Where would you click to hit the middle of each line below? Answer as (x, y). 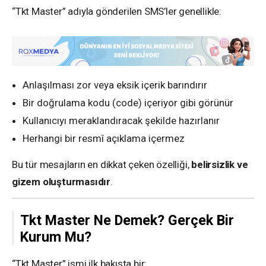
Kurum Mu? (56, 237)
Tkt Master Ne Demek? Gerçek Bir (127, 221)
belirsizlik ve (220, 165)
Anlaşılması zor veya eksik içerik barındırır (115, 85)
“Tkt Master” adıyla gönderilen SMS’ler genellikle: (117, 11)
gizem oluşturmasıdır (61, 182)
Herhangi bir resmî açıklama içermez (104, 139)
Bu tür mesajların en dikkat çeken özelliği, (102, 165)
